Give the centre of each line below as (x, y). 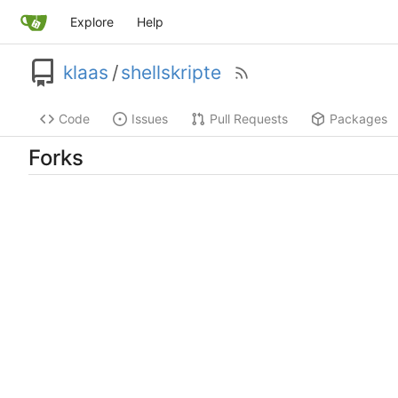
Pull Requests (249, 119)
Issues (150, 119)
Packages (358, 119)
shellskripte (171, 73)
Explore (92, 22)
